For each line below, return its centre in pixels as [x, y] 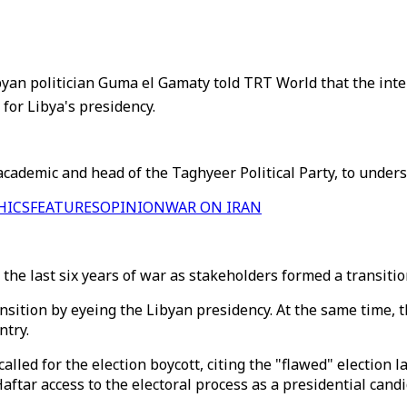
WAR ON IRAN [213, 207]
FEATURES [65, 207]
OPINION [133, 207]
